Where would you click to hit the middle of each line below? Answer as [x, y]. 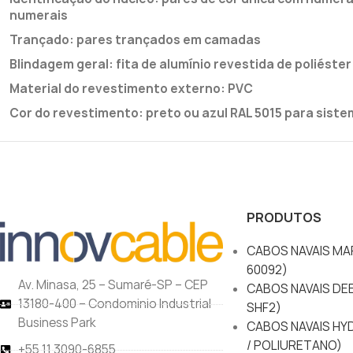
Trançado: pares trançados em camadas [135, 40]
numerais [39, 16]
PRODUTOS [284, 218]
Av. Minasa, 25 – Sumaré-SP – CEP [113, 285]
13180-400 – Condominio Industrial [114, 304]
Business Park [57, 323]
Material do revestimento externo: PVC [131, 89]
